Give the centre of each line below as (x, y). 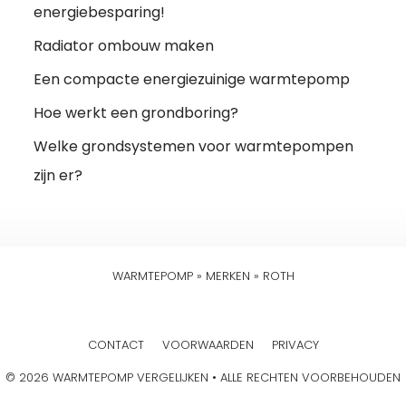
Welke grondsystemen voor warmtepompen (194, 146)
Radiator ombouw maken (124, 45)
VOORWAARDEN (208, 344)
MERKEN (227, 275)
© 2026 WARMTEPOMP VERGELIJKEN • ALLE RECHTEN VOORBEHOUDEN (203, 377)
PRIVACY (295, 344)
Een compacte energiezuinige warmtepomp (192, 79)
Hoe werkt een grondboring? (136, 112)
